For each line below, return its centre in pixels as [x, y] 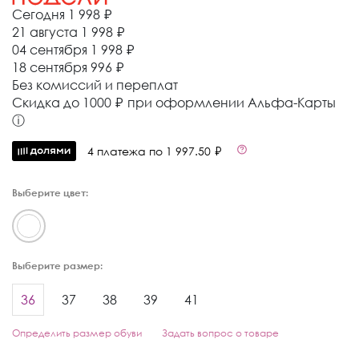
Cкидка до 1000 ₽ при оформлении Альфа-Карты [174, 102]
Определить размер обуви [77, 333]
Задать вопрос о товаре [220, 333]
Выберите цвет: [50, 192]
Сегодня [38, 14]
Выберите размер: [57, 265]
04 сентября [50, 49]
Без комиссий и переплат [95, 85]
